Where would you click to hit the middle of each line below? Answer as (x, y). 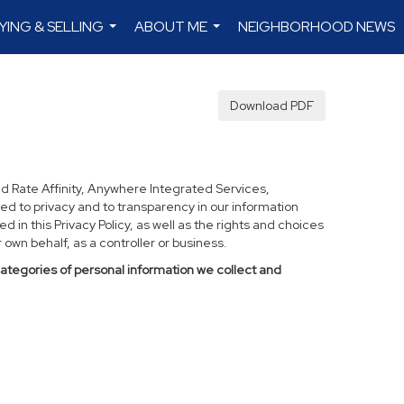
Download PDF (272, 106)
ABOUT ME (171, 27)
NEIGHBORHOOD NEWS (317, 27)
